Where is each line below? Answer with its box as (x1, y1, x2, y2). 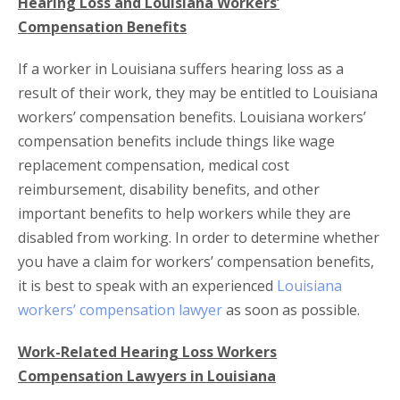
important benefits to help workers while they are (18, 204, 351, 224)
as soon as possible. (222, 300, 360, 321)
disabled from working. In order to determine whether (18, 228, 379, 248)
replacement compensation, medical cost (18, 155, 289, 176)
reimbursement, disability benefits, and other (18, 179, 320, 200)
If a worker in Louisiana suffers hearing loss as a (18, 59, 344, 79)
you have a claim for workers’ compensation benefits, (18, 252, 374, 272)
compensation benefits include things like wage (18, 131, 335, 152)
